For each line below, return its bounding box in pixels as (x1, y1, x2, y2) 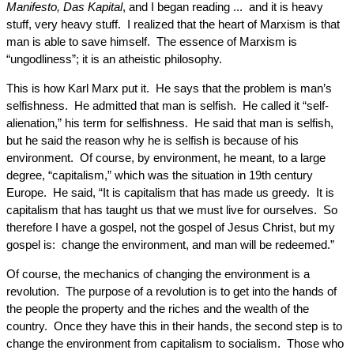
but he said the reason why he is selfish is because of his (6, 134, 299, 147)
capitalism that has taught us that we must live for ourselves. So (6, 203, 337, 217)
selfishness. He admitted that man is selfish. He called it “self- (6, 99, 329, 112)
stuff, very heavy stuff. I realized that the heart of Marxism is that (6, 17, 340, 31)
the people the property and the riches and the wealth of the (6, 302, 309, 315)
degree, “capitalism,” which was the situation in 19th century (6, 168, 313, 182)
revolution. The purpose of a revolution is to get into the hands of (6, 284, 337, 298)
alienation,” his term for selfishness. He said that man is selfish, (6, 116, 333, 130)
